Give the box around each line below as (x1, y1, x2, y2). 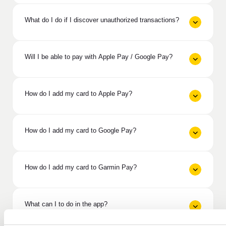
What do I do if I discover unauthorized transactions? (25, 16, 179, 24)
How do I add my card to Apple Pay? (25, 89, 132, 97)
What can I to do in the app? (25, 200, 107, 208)
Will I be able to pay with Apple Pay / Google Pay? (25, 52, 173, 61)
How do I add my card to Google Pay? (25, 126, 136, 134)
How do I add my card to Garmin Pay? (25, 163, 137, 171)
